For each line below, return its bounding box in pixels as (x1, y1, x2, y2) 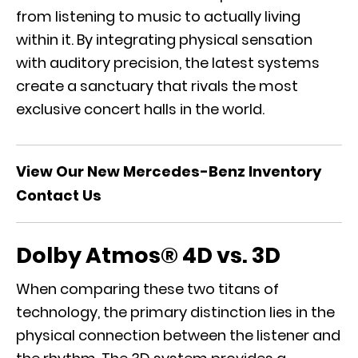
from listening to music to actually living (16, 6, 300, 26)
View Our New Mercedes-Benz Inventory (16, 161, 321, 181)
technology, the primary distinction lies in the (16, 301, 335, 322)
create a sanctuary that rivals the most (16, 75, 298, 96)
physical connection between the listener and (16, 324, 340, 345)
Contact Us (16, 185, 101, 205)
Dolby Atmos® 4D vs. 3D (16, 240, 284, 270)
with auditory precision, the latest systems (16, 52, 320, 73)
